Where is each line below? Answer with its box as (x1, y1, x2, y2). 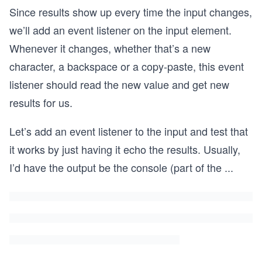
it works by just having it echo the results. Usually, (9, 141, 240, 157)
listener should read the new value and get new (9, 76, 229, 92)
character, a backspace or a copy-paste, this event (9, 58, 244, 74)
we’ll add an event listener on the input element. (9, 22, 232, 37)
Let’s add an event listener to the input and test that (9, 123, 248, 139)
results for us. (9, 94, 73, 110)
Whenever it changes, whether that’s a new (9, 40, 211, 56)
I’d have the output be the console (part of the (9, 159, 222, 175)
